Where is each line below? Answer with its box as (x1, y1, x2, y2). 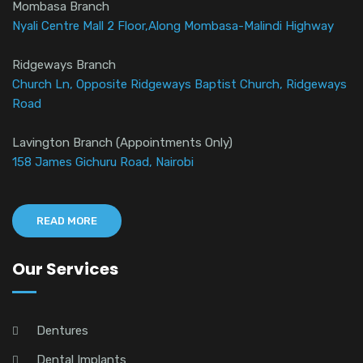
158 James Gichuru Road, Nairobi (12, 155, 194, 170)
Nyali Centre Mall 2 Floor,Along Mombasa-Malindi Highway (12, 19, 334, 34)
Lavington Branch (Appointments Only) (12, 135, 233, 151)
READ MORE (36, 215, 97, 228)
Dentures (36, 323, 88, 339)
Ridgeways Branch (12, 58, 116, 73)
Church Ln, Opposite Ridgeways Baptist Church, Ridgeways (12, 77, 347, 92)
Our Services (12, 258, 118, 281)
